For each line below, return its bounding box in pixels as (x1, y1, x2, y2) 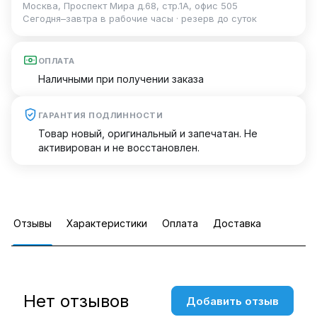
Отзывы (13, 217, 52, 230)
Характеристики (67, 217, 147, 230)
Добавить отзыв (186, 294, 279, 308)
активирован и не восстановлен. (38, 142, 200, 154)
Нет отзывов (23, 290, 129, 311)
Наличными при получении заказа (38, 73, 204, 86)
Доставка (213, 217, 261, 230)
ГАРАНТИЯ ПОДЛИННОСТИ (38, 110, 163, 121)
